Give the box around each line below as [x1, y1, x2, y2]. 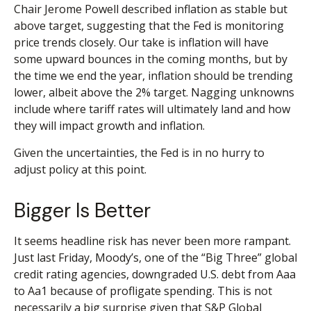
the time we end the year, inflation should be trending [14, 68, 293, 84]
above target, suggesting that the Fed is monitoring [14, 18, 284, 34]
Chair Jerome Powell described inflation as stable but [14, 1, 287, 17]
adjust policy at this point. [14, 162, 146, 178]
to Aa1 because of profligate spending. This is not [14, 283, 272, 299]
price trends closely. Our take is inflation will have [14, 35, 269, 51]
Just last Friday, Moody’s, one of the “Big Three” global [14, 250, 297, 266]
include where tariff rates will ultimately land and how [14, 101, 290, 117]
